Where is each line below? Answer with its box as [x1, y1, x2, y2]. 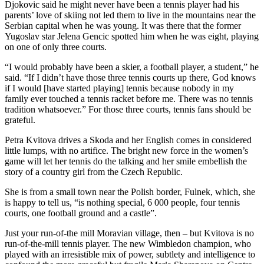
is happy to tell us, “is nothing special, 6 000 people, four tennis [5, 197, 240, 208]
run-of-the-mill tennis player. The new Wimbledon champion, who [5, 239, 251, 249]
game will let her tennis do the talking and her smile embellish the [5, 156, 247, 167]
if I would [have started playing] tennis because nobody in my [5, 83, 234, 94]
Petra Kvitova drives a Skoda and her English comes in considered [5, 135, 252, 146]
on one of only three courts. [5, 42, 107, 52]
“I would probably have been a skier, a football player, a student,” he [5, 62, 259, 72]
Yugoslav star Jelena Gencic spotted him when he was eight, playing [5, 31, 259, 42]
